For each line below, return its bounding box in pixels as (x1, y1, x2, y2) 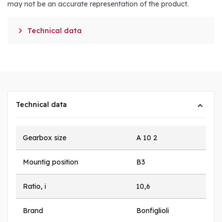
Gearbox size (23, 133, 66, 143)
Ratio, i (23, 182, 46, 191)
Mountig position (23, 158, 78, 167)
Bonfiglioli (136, 206, 169, 216)
